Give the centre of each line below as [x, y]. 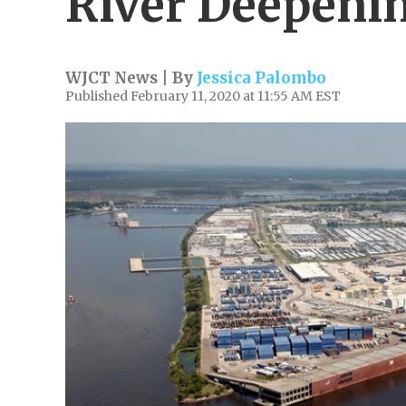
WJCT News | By [131, 78]
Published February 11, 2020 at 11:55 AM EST [203, 96]
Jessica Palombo [261, 78]
